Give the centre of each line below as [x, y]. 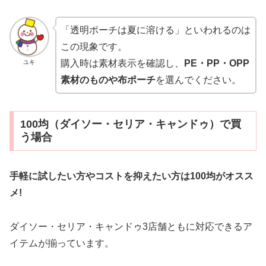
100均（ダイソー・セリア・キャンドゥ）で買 [130, 124]
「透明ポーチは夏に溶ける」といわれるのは [155, 30]
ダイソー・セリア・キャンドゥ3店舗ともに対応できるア [131, 227]
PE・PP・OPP [216, 63]
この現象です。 [94, 46]
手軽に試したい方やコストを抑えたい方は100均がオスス [132, 176]
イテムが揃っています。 [62, 243]
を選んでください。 [198, 80]
